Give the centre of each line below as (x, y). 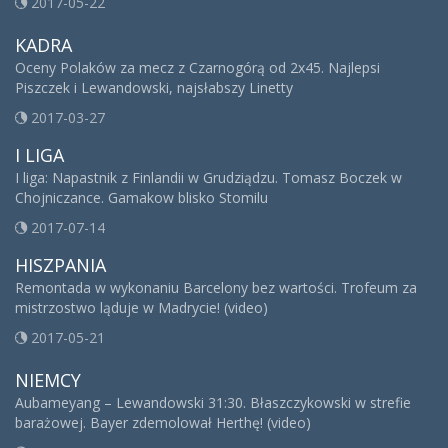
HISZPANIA (60, 265)
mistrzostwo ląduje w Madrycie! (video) (141, 307)
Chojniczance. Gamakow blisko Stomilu (141, 197)
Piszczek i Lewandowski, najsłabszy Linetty (154, 87)
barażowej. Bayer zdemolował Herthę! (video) (163, 422)
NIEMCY (48, 380)
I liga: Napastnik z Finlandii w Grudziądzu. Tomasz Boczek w (208, 177)
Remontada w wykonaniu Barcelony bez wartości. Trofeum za (216, 287)
